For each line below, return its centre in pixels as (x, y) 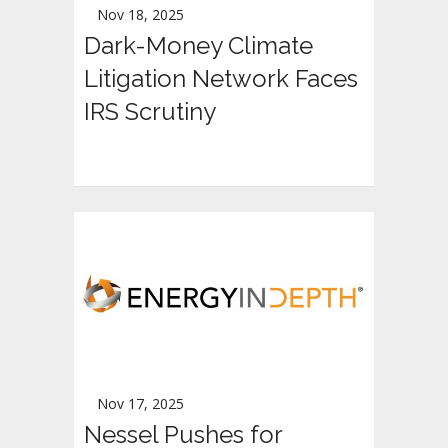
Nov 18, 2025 (140, 15)
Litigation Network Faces (221, 79)
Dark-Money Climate (198, 46)
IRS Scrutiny (150, 112)
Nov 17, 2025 (140, 403)
